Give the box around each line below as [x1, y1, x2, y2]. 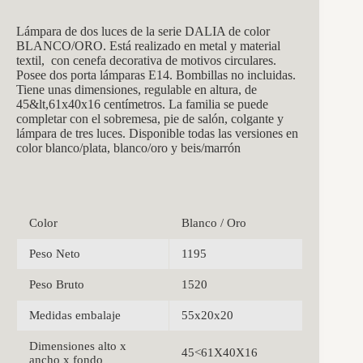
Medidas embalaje [29, 308, 121, 322]
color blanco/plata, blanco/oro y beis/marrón [16, 140, 241, 155]
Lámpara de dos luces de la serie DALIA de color [16, 23, 270, 38]
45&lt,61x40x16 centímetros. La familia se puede [16, 96, 268, 111]
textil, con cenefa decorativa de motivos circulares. [16, 53, 276, 67]
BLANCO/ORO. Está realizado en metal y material [16, 38, 280, 53]
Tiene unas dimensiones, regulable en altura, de [16, 82, 257, 96]
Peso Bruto [29, 277, 84, 291]
